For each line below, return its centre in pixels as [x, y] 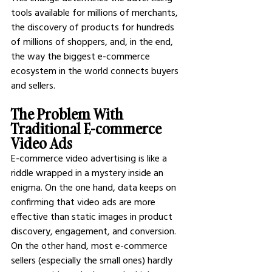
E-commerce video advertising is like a [90, 158]
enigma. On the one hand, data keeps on [95, 187]
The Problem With [69, 114]
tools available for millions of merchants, [96, 12]
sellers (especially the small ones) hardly [93, 260]
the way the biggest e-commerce [82, 56]
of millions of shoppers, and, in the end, [93, 41]
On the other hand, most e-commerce [90, 245]
